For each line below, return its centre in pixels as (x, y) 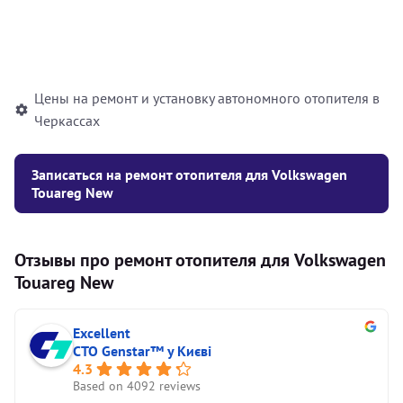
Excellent (102, 333)
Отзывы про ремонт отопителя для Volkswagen (200, 260)
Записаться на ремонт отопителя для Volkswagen (189, 175)
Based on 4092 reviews (137, 386)
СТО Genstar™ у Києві (142, 351)
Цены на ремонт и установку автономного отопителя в (207, 98)
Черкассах (67, 121)
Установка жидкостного (103, 40)
